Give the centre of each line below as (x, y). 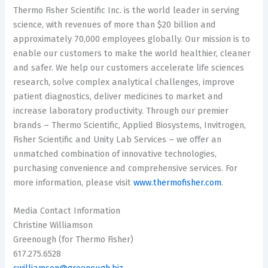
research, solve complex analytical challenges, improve (124, 82)
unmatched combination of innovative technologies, (115, 153)
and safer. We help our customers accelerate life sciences (129, 67)
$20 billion (178, 24)
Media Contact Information (68, 211)
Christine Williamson (53, 225)
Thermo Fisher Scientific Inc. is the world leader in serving (127, 10)
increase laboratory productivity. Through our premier (121, 110)
